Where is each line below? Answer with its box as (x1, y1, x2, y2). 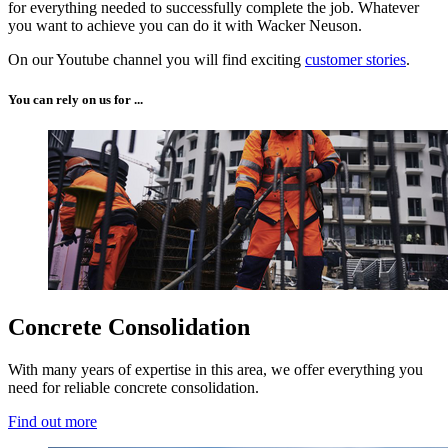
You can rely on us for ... (8, 91, 143, 107)
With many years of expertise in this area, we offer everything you (8, 360, 423, 378)
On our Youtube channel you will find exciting (8, 51, 305, 69)
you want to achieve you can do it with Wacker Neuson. (8, 17, 362, 35)
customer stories (305, 51, 406, 69)
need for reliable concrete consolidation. (8, 378, 259, 396)
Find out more (8, 412, 97, 430)
